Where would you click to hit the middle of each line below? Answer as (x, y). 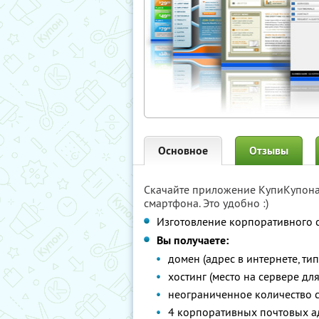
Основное (183, 151)
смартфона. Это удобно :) (206, 203)
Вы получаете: (193, 240)
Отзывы (269, 151)
